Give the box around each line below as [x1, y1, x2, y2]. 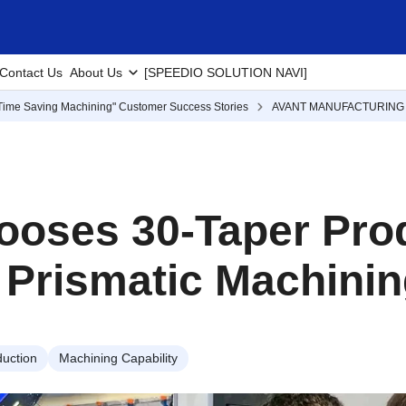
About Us [70, 65, 122, 80]
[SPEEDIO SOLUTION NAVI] [144, 65, 307, 80]
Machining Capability [59, 351, 178, 365]
